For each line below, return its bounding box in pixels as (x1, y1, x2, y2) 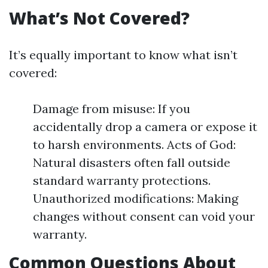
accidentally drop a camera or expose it (33, 119, 257, 134)
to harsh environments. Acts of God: (33, 137, 236, 152)
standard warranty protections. (33, 173, 211, 188)
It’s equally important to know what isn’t (9, 47, 237, 62)
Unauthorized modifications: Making (33, 191, 238, 206)
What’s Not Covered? (9, 7, 190, 29)
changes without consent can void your (33, 209, 255, 224)
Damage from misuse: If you (33, 101, 190, 116)
